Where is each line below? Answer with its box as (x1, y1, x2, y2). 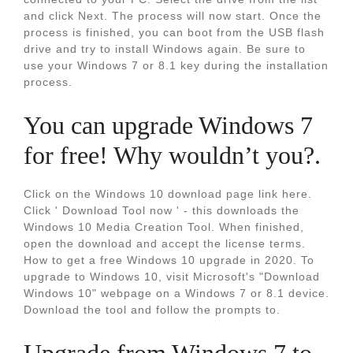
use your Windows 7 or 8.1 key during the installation (24, 59, 329, 72)
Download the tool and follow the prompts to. (24, 303, 281, 316)
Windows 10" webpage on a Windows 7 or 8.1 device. (24, 287, 329, 299)
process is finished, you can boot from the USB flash (24, 26, 325, 39)
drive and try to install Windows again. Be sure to (24, 43, 306, 55)
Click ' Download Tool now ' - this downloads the (24, 204, 299, 217)
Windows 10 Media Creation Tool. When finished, (24, 221, 304, 233)
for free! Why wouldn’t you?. (24, 141, 321, 169)
